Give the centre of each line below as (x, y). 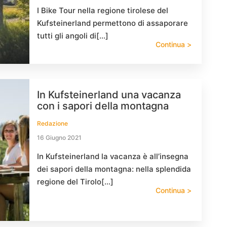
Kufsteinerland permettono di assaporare (112, 23)
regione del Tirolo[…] (75, 182)
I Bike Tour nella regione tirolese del (103, 10)
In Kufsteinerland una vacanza (109, 95)
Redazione (52, 123)
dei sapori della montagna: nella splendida (114, 169)
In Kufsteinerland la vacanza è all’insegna (113, 156)
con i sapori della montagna (103, 106)
